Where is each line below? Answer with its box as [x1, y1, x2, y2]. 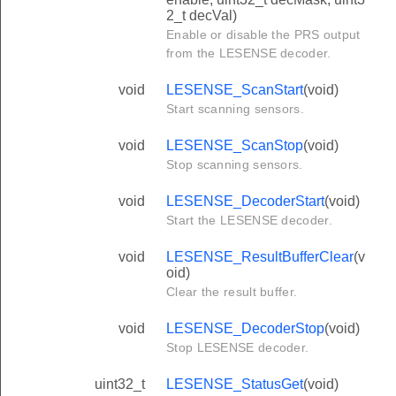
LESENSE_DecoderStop [166, 320, 324, 336]
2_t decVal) [166, 7, 237, 23]
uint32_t [95, 376, 145, 392]
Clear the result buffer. [166, 284, 298, 299]
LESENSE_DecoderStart [166, 193, 324, 209]
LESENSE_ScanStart [166, 81, 303, 97]
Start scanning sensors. [166, 101, 304, 116]
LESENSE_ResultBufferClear [166, 248, 354, 264]
